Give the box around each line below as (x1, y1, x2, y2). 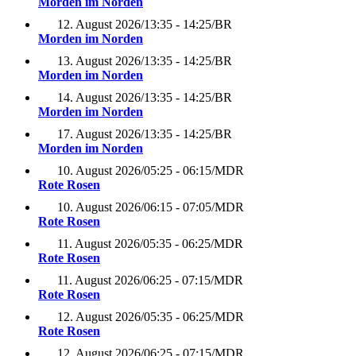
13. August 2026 (57, 54, 141, 68)
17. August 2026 (57, 127, 141, 141)
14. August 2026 (57, 91, 141, 105)
